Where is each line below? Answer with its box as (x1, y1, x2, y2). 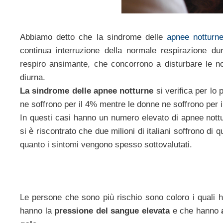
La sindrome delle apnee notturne (20, 86, 154, 96)
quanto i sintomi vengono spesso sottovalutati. (20, 139, 192, 149)
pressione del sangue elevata (54, 206, 170, 216)
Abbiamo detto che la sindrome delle (20, 32, 163, 42)
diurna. (20, 72, 45, 82)
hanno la (20, 206, 55, 216)
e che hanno (169, 206, 222, 216)
